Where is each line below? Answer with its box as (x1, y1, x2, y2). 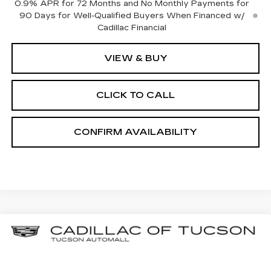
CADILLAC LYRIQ (71, 226, 175, 237)
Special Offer (22, 255, 73, 264)
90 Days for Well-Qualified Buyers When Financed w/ (19, 11, 245, 21)
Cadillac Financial (97, 23, 167, 33)
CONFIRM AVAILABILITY (74, 126, 197, 138)
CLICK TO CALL (96, 90, 175, 101)
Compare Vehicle (24, 224, 103, 235)
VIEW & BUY (103, 53, 168, 64)
